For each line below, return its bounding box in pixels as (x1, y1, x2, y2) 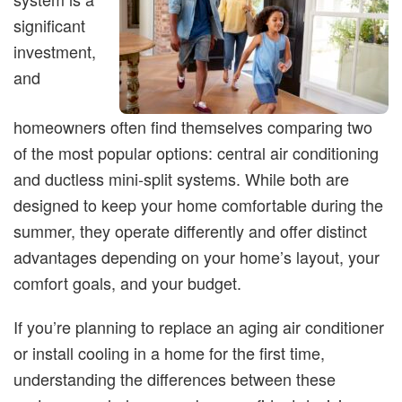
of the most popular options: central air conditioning (13, 141, 379, 164)
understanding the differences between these (13, 367, 336, 390)
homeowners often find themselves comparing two (13, 115, 372, 138)
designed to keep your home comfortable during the (13, 193, 383, 216)
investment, (13, 39, 96, 63)
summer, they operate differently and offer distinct (13, 219, 367, 242)
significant (13, 13, 85, 37)
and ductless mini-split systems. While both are (13, 167, 349, 190)
